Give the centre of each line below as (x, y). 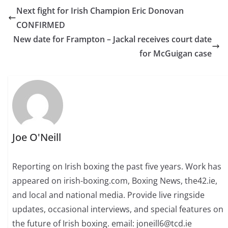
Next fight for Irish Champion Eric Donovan (100, 11)
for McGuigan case (176, 53)
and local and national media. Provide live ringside (109, 195)
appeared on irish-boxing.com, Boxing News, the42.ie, (115, 181)
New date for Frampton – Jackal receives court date (112, 39)
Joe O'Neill (37, 137)
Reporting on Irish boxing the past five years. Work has (117, 167)
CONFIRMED (41, 25)
